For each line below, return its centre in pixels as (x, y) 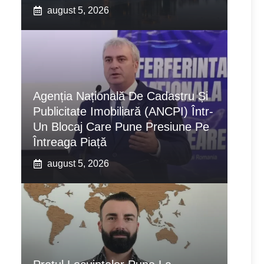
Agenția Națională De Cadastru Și (121, 96)
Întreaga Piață (70, 142)
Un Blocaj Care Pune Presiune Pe (121, 127)
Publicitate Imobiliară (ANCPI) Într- (123, 112)
